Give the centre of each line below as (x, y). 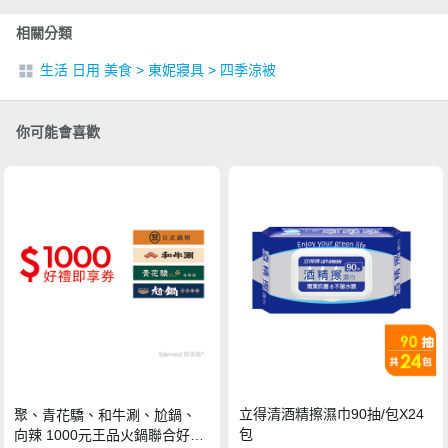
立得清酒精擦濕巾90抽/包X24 (332, 414)
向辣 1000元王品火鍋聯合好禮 (109, 435)
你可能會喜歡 (58, 131)
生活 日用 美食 (86, 69)
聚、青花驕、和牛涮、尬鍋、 (105, 415)
